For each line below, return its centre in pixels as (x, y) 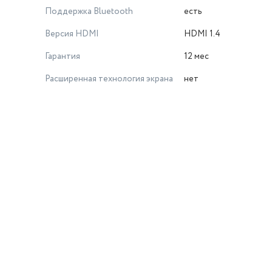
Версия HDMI (72, 34)
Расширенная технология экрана (109, 79)
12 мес (196, 56)
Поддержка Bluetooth (89, 12)
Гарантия (63, 56)
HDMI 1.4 (202, 34)
